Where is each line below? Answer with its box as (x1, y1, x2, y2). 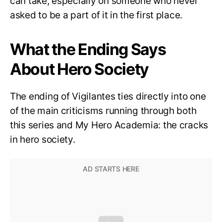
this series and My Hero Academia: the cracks (10, 119, 209, 131)
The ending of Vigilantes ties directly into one (10, 90, 206, 102)
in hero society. (10, 133, 75, 145)
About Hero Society (10, 59, 149, 79)
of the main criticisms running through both (10, 105, 197, 116)
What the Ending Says (10, 39, 166, 59)
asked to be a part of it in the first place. (10, 9, 183, 21)
